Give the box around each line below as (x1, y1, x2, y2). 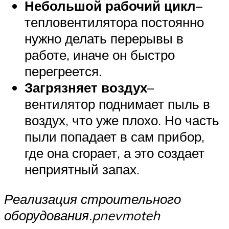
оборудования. (4, 207, 92, 223)
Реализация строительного (4, 190, 181, 207)
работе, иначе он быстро (25, 47, 175, 63)
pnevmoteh (92, 207, 160, 223)
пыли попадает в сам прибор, (25, 128, 204, 145)
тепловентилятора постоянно (25, 14, 204, 31)
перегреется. (25, 63, 102, 80)
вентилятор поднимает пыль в (25, 96, 210, 112)
